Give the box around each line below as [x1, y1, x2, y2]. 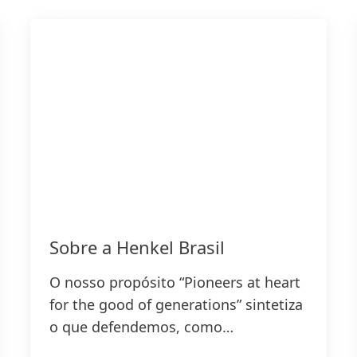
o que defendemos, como [49, 317, 222, 337]
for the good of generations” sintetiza [49, 295, 303, 315]
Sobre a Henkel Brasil [49, 235, 225, 260]
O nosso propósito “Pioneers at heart [49, 273, 300, 292]
